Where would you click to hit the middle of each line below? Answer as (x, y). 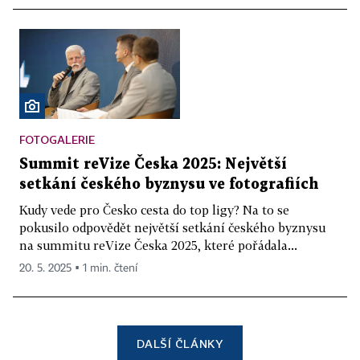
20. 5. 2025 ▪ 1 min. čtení (78, 269)
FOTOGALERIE (57, 140)
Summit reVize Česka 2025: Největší (153, 165)
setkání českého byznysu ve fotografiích (169, 185)
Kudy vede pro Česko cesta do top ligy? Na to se (154, 210)
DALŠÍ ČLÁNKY (180, 344)
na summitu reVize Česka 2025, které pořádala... (158, 245)
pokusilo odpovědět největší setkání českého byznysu (172, 228)
